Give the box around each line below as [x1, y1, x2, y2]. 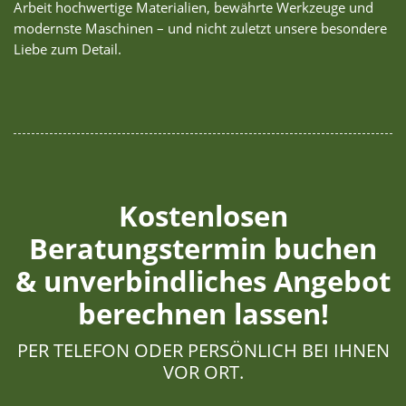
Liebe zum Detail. [14, 40, 121, 60]
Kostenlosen [118, 197, 288, 236]
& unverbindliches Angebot [15, 262, 391, 301]
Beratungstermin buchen [29, 229, 377, 268]
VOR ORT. [162, 359, 244, 385]
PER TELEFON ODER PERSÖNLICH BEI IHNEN [16, 337, 390, 363]
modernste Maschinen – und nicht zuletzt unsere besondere [14, 19, 387, 39]
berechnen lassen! [77, 295, 329, 333]
